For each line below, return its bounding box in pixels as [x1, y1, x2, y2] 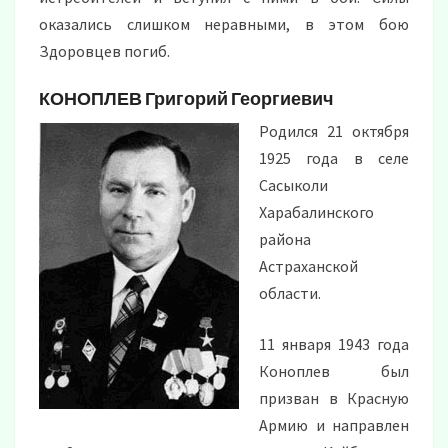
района [259, 229, 311, 250]
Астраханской [259, 256, 358, 277]
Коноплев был [259, 361, 409, 382]
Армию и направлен [259, 415, 409, 436]
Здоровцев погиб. [39, 41, 170, 62]
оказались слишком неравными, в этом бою [39, 14, 409, 35]
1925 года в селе [259, 148, 409, 169]
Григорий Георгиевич [145, 87, 333, 110]
